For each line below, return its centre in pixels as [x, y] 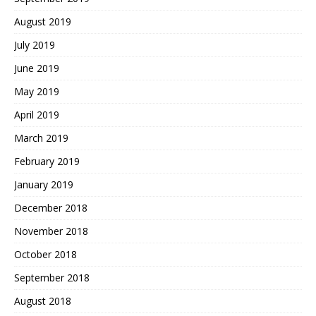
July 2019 [35, 44]
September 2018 [52, 277]
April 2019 [37, 114]
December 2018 [51, 207]
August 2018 [43, 300]
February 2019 [47, 161]
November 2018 [51, 231]
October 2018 [45, 254]
